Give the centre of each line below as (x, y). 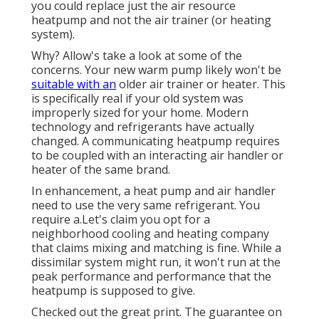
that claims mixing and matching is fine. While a (156, 248)
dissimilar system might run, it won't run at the (156, 262)
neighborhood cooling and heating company (150, 234)
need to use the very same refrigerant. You (146, 205)
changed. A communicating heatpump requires (156, 141)
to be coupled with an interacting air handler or (157, 156)
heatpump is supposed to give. (113, 291)
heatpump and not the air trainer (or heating (151, 20)
